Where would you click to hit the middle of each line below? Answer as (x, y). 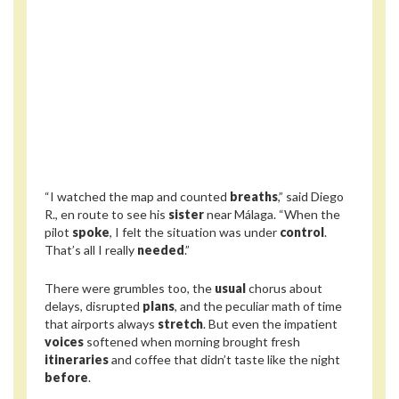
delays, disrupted (94, 305)
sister (186, 215)
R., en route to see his (106, 215)
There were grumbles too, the (130, 288)
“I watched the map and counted (137, 197)
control (302, 232)
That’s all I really (91, 250)
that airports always (101, 323)
